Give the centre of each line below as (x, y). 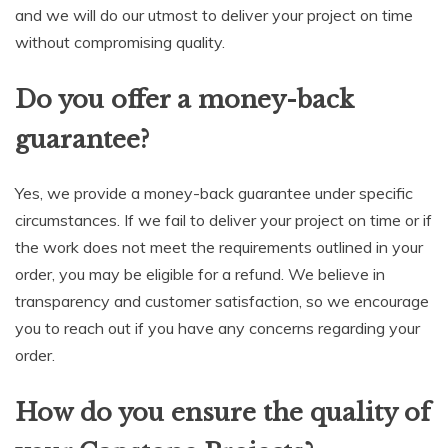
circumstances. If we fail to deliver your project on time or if (223, 219)
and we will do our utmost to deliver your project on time (214, 15)
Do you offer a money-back (184, 100)
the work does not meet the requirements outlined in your (219, 246)
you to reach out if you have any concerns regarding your (217, 327)
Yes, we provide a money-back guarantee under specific (214, 192)
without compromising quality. (120, 42)
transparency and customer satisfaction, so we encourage (222, 300)
